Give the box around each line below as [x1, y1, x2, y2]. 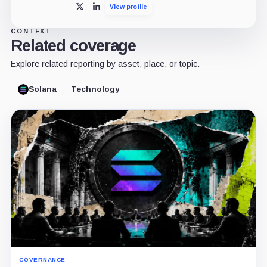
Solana [28, 85, 57, 94]
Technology [70, 85, 119, 94]
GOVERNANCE [18, 256, 66, 263]
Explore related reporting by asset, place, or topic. [10, 58, 200, 69]
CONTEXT [10, 27, 52, 35]
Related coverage [10, 36, 136, 55]
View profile [109, 2, 147, 10]
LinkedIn [96, 5, 125, 13]
